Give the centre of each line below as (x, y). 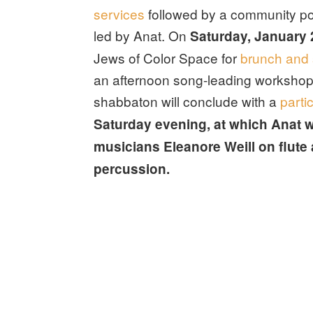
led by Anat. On (142, 35)
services (119, 13)
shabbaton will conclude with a (187, 101)
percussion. (132, 168)
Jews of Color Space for (167, 57)
